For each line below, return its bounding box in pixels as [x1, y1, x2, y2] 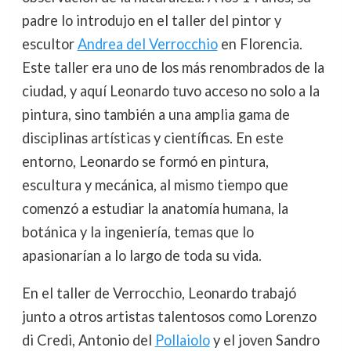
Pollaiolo [154, 331, 210, 349]
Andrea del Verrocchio [77, 35, 218, 53]
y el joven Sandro [209, 331, 320, 349]
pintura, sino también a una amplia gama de [21, 106, 290, 124]
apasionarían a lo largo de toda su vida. [21, 247, 262, 265]
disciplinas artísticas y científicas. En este [21, 129, 284, 147]
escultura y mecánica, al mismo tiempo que [21, 176, 288, 194]
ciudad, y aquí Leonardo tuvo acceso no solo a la [21, 82, 320, 100]
